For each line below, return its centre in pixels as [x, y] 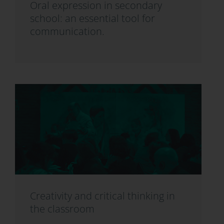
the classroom [62, 208]
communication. [67, 31]
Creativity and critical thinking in [102, 195]
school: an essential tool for [92, 18]
